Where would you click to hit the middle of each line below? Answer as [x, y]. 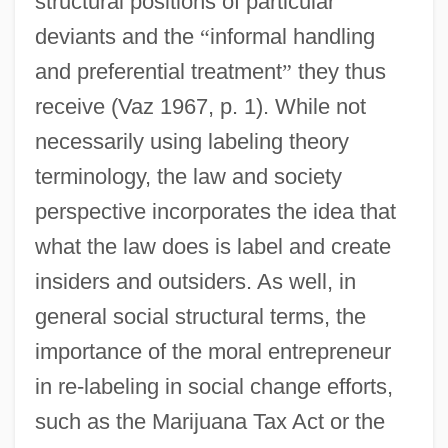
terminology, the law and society [188, 176]
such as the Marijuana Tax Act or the [209, 421]
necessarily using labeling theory [191, 141]
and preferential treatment [158, 71]
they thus [338, 71]
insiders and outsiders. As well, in [195, 281]
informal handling [292, 36]
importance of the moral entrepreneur [212, 351]
